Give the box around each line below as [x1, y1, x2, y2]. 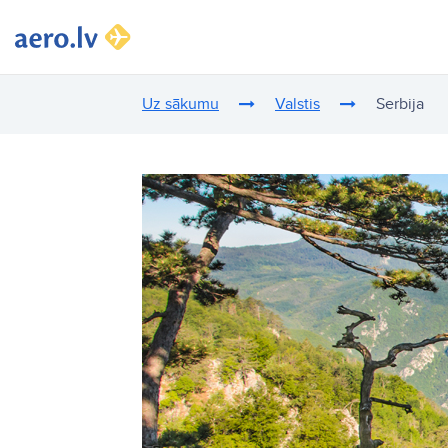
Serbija [376, 94, 424, 114]
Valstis [275, 94, 320, 114]
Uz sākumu [142, 94, 219, 114]
